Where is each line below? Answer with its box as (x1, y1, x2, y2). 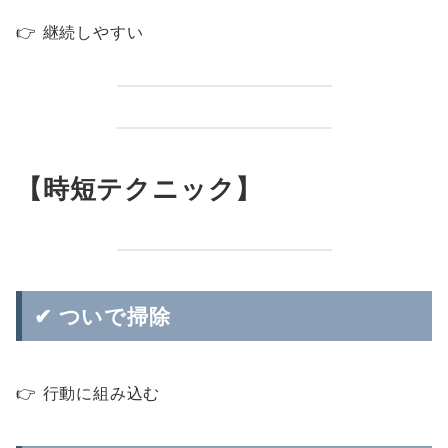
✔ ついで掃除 (34, 303, 171, 329)
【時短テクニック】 (16, 173, 263, 204)
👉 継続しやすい (16, 22, 144, 42)
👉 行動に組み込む (16, 383, 161, 403)
